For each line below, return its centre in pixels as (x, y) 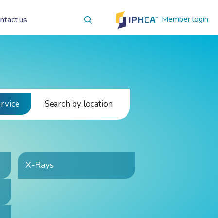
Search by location (79, 104)
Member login (185, 19)
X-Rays (39, 165)
